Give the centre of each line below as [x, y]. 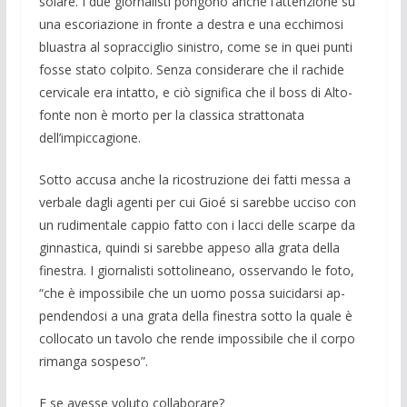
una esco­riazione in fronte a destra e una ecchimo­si [191, 25]
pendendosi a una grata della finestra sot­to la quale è [195, 316]
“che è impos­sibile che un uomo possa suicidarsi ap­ [192, 293]
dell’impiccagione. [89, 138]
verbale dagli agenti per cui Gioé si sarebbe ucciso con [197, 203]
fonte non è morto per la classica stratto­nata [171, 115]
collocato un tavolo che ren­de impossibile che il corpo [197, 339]
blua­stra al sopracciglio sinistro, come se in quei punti [195, 47]
